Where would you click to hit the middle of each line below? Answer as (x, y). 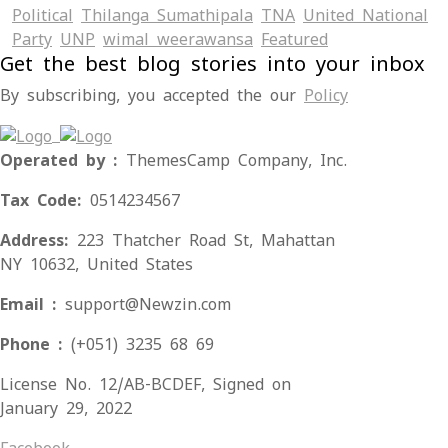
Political (42, 16)
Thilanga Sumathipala (167, 16)
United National (365, 16)
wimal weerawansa (178, 40)
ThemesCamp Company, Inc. (236, 161)
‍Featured (294, 40)
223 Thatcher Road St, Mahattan (206, 241)
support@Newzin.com (148, 305)
